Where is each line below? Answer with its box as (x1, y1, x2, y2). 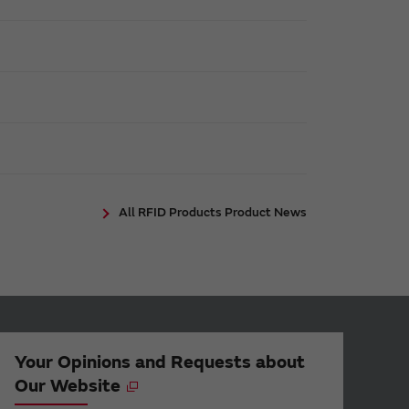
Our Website (15, 373, 121, 397)
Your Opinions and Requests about (15, 350, 305, 373)
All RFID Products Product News (119, 204, 307, 220)
